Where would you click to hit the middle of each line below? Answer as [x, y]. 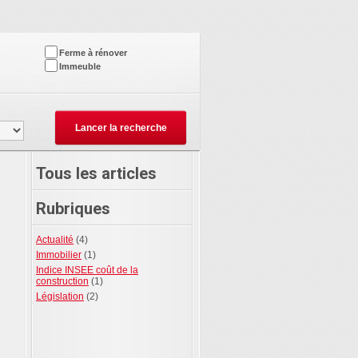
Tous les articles [96, 173]
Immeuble [80, 66]
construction [62, 281]
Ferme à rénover [93, 53]
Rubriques [73, 209]
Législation [60, 296]
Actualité [55, 240]
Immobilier [59, 255]
